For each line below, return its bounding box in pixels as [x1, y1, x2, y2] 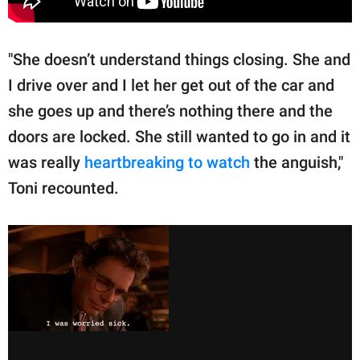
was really [8, 153, 84, 173]
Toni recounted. [8, 178, 119, 198]
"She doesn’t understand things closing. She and [8, 50, 350, 70]
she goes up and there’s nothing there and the [8, 101, 333, 121]
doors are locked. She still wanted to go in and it [8, 127, 350, 147]
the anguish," [250, 153, 343, 173]
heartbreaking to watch [84, 153, 250, 173]
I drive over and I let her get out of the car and [8, 76, 334, 96]
